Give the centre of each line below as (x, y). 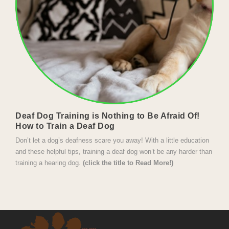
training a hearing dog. (49, 163)
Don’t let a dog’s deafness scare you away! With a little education (112, 141)
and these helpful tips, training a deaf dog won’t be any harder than (114, 152)
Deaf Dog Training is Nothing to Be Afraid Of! (108, 116)
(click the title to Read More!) (128, 163)
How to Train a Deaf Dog (65, 126)
